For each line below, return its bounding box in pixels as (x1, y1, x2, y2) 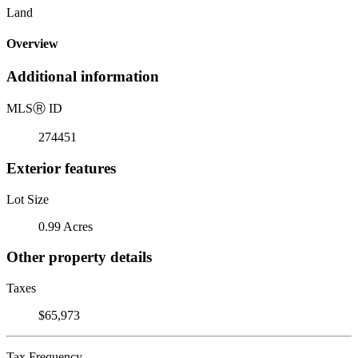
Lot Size (6, 192, 49, 206)
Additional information (6, 68, 159, 86)
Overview (6, 37, 58, 51)
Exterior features (6, 159, 116, 177)
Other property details (6, 249, 152, 266)
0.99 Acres (38, 219, 93, 233)
